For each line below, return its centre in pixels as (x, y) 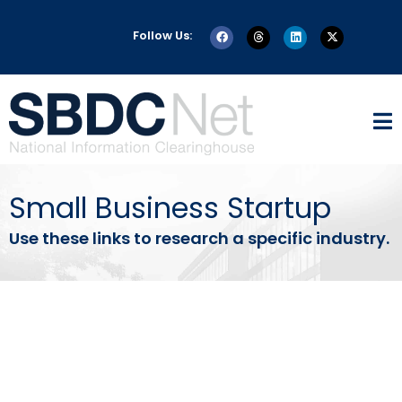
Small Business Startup (170, 208)
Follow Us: (162, 35)
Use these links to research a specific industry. (199, 239)
